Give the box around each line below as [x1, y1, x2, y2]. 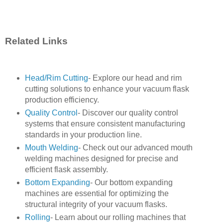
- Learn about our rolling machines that [50, 213, 186, 222]
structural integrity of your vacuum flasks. [24, 200, 167, 209]
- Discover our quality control [77, 109, 178, 117]
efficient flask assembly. [24, 165, 108, 174]
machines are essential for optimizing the [24, 189, 169, 198]
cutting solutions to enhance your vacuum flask [24, 85, 189, 94]
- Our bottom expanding [90, 178, 173, 187]
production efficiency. [24, 96, 99, 105]
